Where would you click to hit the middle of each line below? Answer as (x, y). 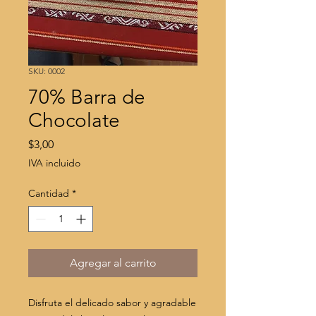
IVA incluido (54, 163)
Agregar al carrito (113, 263)
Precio (69, 144)
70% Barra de (87, 97)
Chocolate (74, 121)
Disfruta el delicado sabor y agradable (112, 303)
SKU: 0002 (47, 71)
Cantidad (49, 194)
